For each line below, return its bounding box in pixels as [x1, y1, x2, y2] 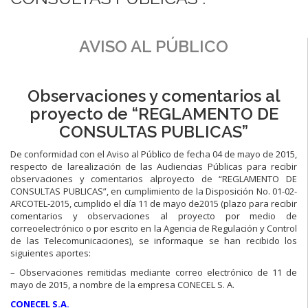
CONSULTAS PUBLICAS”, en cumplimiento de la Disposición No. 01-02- [10, 184, 297, 197]
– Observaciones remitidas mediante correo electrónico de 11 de [10, 265, 297, 278]
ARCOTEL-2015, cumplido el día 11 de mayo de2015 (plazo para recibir [10, 197, 297, 210]
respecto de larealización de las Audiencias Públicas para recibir [10, 159, 297, 173]
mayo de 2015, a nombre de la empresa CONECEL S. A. [10, 278, 234, 291]
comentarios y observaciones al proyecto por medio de [10, 209, 297, 222]
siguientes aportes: [10, 246, 91, 259]
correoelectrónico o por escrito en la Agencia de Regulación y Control [10, 221, 297, 234]
